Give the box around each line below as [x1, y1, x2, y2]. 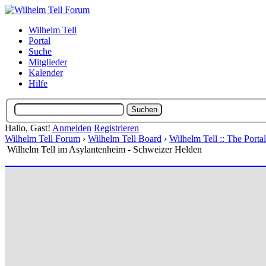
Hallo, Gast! [5, 122, 52, 133]
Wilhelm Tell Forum [5, 133, 80, 144]
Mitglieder [28, 57, 67, 67]
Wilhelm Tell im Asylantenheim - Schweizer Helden [7, 144, 202, 154]
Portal [28, 36, 50, 46]
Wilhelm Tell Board [88, 133, 161, 144]
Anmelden [52, 122, 91, 133]
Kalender [28, 68, 63, 78]
